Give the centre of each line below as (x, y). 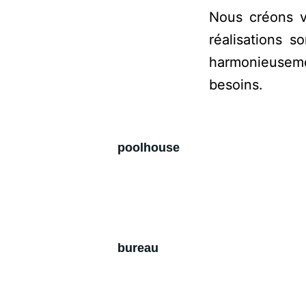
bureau (138, 248)
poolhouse (149, 147)
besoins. (236, 84)
